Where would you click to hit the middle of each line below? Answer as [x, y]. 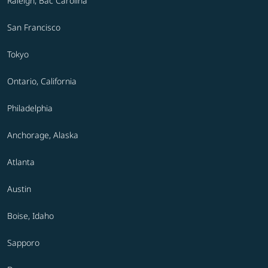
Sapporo [23, 243]
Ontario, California [42, 81]
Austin [19, 189]
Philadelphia [30, 108]
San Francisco [34, 28]
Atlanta [21, 162]
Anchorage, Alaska [43, 135]
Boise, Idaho [31, 216]
